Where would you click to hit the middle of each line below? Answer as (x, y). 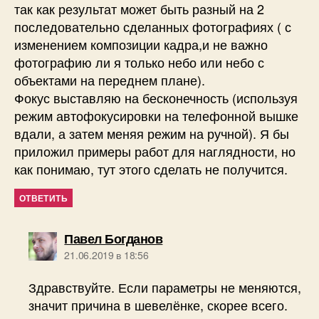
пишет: (183, 238)
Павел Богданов (114, 239)
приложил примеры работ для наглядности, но (155, 151)
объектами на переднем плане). (110, 80)
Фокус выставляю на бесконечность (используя (156, 98)
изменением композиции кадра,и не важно (141, 45)
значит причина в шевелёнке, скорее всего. (158, 305)
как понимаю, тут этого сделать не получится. (151, 169)
